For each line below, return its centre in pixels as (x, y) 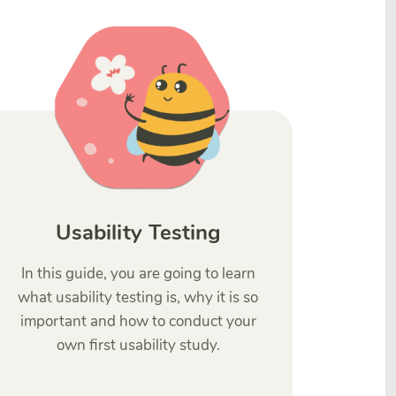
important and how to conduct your (138, 321)
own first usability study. (138, 345)
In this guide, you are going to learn (138, 274)
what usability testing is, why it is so (138, 297)
